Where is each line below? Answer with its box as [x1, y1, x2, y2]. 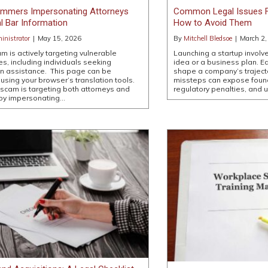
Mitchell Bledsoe [183, 34, 232, 43]
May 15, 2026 [38, 34, 82, 43]
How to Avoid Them [173, 17, 252, 29]
